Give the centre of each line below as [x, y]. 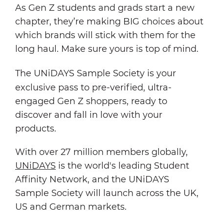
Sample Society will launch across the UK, [107, 193]
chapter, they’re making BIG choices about [109, 21]
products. [36, 128]
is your [162, 73]
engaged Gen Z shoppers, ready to [91, 101]
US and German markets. [71, 207]
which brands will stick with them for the [105, 35]
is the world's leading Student [122, 165]
